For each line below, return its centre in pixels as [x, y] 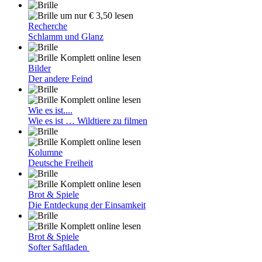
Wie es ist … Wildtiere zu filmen [88, 121]
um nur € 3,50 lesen [97, 15]
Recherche [48, 26]
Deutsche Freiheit [61, 163]
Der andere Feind [60, 79]
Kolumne [45, 152]
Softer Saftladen [59, 247]
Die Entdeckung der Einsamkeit [87, 205]
